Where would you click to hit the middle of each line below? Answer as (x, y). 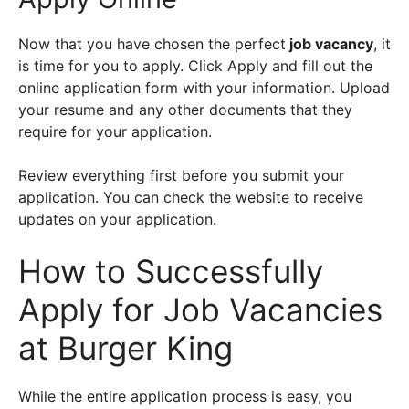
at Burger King (126, 347)
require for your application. (117, 131)
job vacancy (330, 43)
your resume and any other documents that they (185, 109)
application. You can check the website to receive (191, 197)
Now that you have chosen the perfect (152, 43)
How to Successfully (171, 271)
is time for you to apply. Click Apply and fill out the (195, 65)
